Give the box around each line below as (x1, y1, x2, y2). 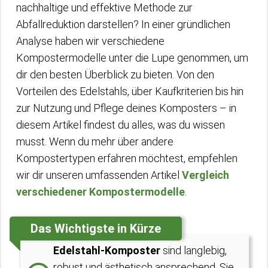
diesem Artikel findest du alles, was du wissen (16, 118, 225, 131)
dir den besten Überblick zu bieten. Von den (16, 68, 214, 81)
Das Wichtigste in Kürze (31, 221, 161, 236)
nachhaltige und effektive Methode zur (16, 1, 193, 14)
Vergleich (182, 169, 229, 181)
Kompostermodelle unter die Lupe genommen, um (16, 51, 248, 64)
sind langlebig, (160, 244, 227, 257)
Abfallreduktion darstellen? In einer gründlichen (16, 18, 230, 31)
